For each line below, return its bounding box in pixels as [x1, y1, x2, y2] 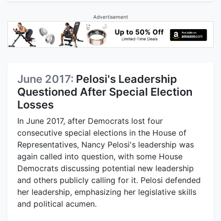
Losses [17, 98, 54, 111]
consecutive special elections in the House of [17, 127, 186, 138]
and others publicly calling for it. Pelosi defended [17, 175, 201, 185]
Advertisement [93, 14, 128, 20]
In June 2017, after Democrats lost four [17, 115, 163, 126]
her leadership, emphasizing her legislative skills [17, 186, 196, 197]
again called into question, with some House [17, 151, 183, 161]
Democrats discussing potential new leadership [17, 163, 194, 173]
